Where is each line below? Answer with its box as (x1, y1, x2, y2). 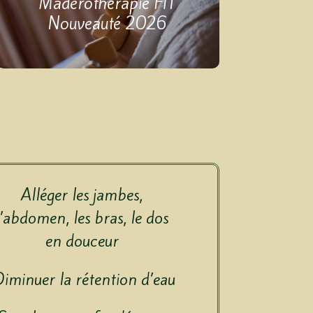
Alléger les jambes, (21, 183, 143, 206)
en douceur (45, 229, 119, 252)
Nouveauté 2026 (48, 12, 168, 36)
